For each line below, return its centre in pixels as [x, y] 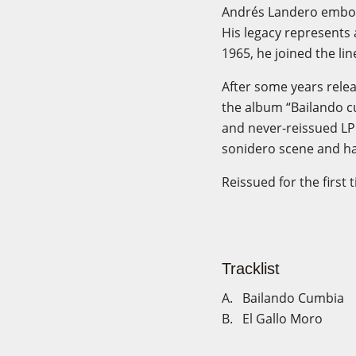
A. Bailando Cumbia [283, 298]
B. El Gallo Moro [272, 319]
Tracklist [251, 269]
